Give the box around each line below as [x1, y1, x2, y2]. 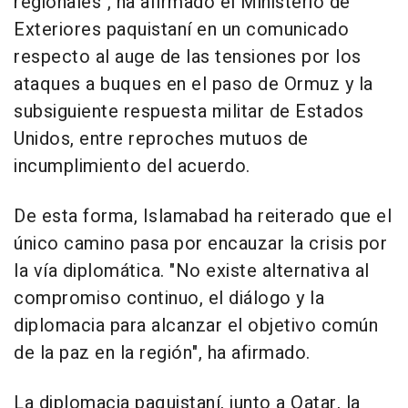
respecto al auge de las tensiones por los [14, 44, 362, 71]
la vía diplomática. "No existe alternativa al [14, 258, 370, 285]
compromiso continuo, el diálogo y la [14, 285, 324, 312]
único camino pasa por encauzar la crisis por [14, 230, 387, 258]
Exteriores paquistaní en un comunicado [14, 16, 349, 44]
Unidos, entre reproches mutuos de [14, 126, 309, 153]
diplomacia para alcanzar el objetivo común [14, 312, 378, 340]
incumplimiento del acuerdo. [14, 153, 250, 180]
